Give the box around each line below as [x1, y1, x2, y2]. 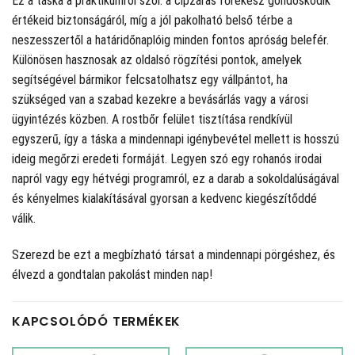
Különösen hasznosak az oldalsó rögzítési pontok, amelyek [12, 52, 302, 68]
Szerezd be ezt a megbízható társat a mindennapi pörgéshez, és [12, 247, 335, 263]
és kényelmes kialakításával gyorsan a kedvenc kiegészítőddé [12, 191, 317, 207]
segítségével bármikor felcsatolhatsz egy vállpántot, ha [12, 72, 288, 88]
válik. [12, 211, 36, 227]
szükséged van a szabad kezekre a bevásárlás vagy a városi [12, 92, 308, 108]
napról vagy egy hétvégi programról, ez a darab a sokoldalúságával [12, 171, 339, 187]
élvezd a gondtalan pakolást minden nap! [12, 267, 212, 283]
